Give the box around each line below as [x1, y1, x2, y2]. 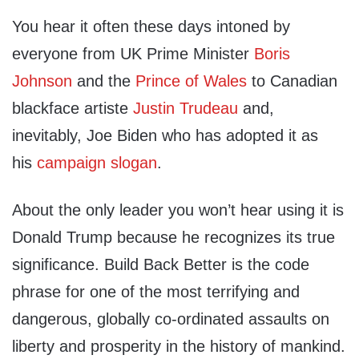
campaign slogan [37, 154, 157, 172]
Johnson [12, 72, 72, 91]
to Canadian [247, 72, 337, 91]
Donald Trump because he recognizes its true [12, 228, 335, 247]
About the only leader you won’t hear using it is [12, 201, 344, 220]
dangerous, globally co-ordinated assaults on [12, 310, 329, 329]
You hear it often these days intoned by [12, 18, 290, 36]
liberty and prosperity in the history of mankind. [12, 337, 345, 356]
